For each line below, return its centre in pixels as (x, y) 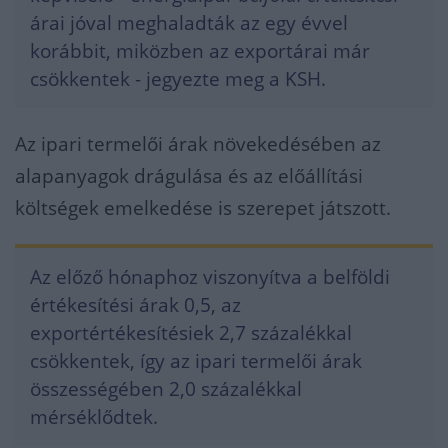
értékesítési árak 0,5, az (135, 305)
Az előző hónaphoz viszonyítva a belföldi (210, 277)
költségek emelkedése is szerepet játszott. (203, 208)
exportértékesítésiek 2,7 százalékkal (191, 333)
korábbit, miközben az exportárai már (200, 51)
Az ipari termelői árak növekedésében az (198, 144)
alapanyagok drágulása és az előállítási (189, 176)
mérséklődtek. (94, 417)
